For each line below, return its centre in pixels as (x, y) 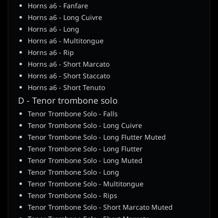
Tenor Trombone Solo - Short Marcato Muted (100, 208)
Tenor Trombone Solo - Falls (73, 114)
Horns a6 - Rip (51, 53)
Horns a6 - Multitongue (66, 41)
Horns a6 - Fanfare (58, 6)
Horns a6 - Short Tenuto (66, 88)
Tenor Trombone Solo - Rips (73, 196)
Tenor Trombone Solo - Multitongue (86, 184)
